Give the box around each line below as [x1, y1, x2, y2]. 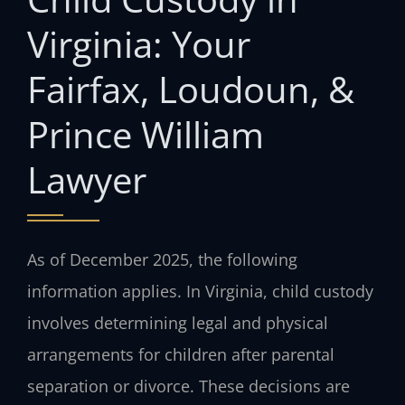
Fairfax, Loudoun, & [27, 63, 354, 114]
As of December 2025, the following [27, 249, 297, 271]
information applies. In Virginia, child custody [27, 280, 373, 303]
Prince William [27, 108, 264, 159]
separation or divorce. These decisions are [27, 375, 350, 398]
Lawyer [27, 154, 146, 204]
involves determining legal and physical [27, 312, 328, 334]
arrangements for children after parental [27, 344, 334, 366]
